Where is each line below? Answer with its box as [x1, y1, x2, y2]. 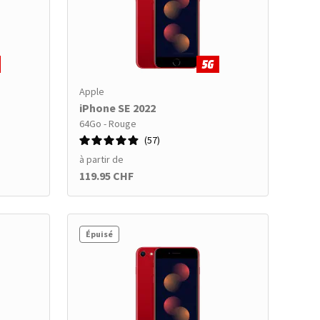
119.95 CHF [79, 169, 134, 183]
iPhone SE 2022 [79, 101, 156, 115]
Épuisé [86, 229, 113, 239]
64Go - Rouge [79, 117, 136, 130]
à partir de [79, 153, 124, 166]
